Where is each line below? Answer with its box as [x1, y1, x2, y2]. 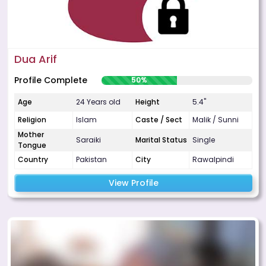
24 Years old [76, 97, 121, 107]
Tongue [18, 140, 46, 151]
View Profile [108, 176, 159, 189]
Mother [18, 129, 44, 140]
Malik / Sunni [192, 115, 239, 125]
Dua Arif [14, 52, 57, 67]
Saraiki [76, 135, 101, 145]
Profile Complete [14, 74, 87, 87]
